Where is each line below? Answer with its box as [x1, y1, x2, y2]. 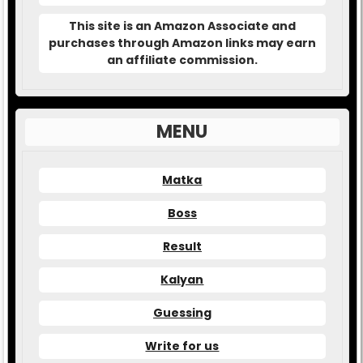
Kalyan [160, 271, 204, 288]
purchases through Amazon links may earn [48, 34, 316, 51]
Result [162, 237, 202, 254]
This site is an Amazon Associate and [68, 17, 296, 34]
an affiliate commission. [106, 51, 258, 68]
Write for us [145, 337, 220, 354]
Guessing [152, 304, 211, 321]
